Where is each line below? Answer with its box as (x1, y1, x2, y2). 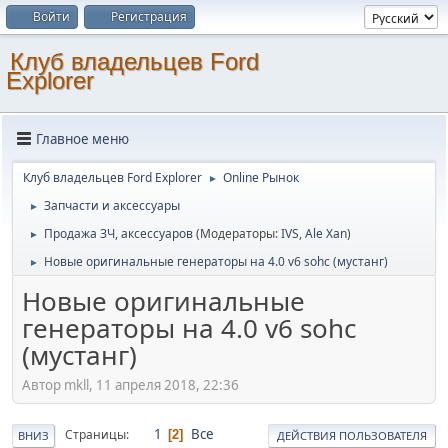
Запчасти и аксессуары (44, 197, 180, 214)
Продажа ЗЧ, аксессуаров (44, 225, 193, 242)
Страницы (65, 426, 126, 444)
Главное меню (36, 129, 129, 148)
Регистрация (111, 8, 187, 25)
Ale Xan (305, 225, 347, 242)
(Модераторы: (196, 225, 281, 242)
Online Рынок (223, 169, 299, 186)
